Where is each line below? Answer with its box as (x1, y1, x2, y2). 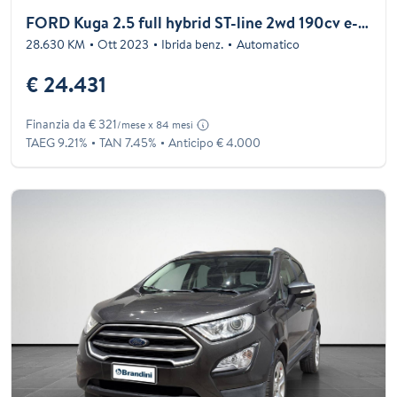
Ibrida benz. (161, 35, 224, 53)
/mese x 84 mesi (117, 116, 193, 132)
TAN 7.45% (99, 133, 157, 152)
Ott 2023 (97, 35, 150, 53)
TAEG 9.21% (26, 133, 87, 152)
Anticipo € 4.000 (168, 133, 261, 152)
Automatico (236, 35, 300, 53)
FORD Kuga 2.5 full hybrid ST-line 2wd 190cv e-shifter (358, 11, 369, 34)
